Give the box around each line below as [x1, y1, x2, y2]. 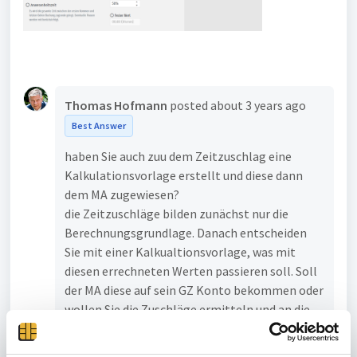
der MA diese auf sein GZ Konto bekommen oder [65, 281, 324, 298]
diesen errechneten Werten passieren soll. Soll [65, 262, 317, 279]
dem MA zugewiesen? [65, 186, 179, 202]
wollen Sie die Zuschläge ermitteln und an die [65, 300, 310, 317]
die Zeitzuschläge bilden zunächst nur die [65, 205, 288, 222]
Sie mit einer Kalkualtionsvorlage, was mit [65, 243, 296, 260]
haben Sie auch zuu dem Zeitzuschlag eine [65, 147, 292, 164]
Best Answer [72, 119, 126, 131]
